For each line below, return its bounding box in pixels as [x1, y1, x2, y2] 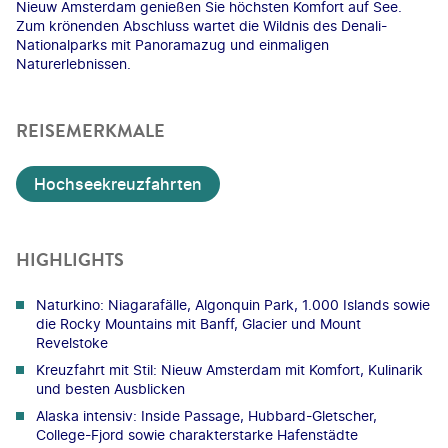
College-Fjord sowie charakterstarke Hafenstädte [36, 425, 358, 443]
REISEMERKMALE [16, 117, 165, 144]
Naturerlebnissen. [16, 54, 131, 72]
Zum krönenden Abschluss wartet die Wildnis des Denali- [16, 16, 387, 34]
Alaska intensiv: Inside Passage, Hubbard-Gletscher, [36, 406, 377, 424]
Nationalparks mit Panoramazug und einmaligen [16, 35, 329, 53]
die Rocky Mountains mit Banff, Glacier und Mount [36, 314, 361, 332]
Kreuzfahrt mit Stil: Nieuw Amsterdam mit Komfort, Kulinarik [36, 360, 423, 378]
